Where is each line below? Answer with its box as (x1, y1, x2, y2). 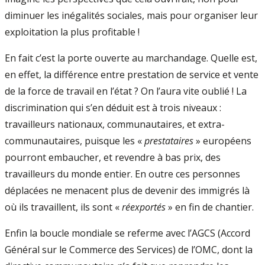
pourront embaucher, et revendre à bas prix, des (5, 151, 221, 164)
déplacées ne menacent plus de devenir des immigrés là (5, 184, 250, 197)
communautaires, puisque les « (5, 134, 144, 147)
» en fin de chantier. (166, 201, 254, 214)
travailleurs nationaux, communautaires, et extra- (5, 118, 225, 131)
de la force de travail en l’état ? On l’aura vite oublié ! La (5, 85, 247, 98)
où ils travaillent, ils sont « (5, 201, 122, 214)
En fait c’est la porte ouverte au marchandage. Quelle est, (5, 51, 257, 64)
